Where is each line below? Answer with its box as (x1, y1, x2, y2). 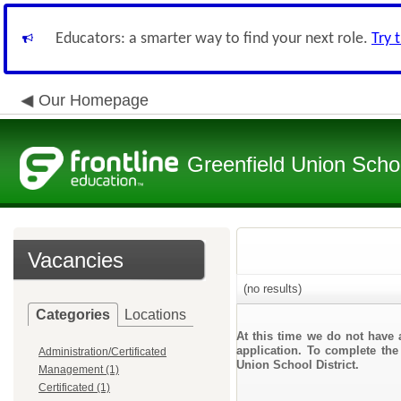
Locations (124, 307, 186, 322)
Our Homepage (38, 91, 149, 109)
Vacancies (28, 248, 124, 272)
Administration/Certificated (38, 346, 166, 358)
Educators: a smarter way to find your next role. (55, 30, 371, 47)
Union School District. (236, 358, 359, 371)
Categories (36, 307, 110, 322)
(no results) (240, 282, 302, 295)
